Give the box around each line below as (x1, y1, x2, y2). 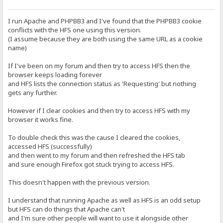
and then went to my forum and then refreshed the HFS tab (8, 151, 186, 160)
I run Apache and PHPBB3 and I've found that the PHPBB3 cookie (8, 16, 202, 25)
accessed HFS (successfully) (8, 142, 93, 151)
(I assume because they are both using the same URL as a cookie (8, 34, 203, 43)
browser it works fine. (8, 115, 74, 124)
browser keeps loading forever (8, 70, 103, 79)
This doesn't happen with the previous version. (8, 178, 151, 187)
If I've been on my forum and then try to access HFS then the (8, 61, 191, 70)
